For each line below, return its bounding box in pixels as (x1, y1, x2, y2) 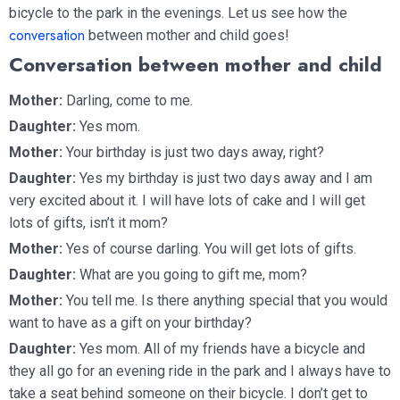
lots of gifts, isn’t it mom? (9, 213, 168, 231)
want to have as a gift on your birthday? (9, 313, 252, 331)
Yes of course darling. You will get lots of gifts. (66, 239, 356, 257)
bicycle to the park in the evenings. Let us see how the (9, 4, 347, 21)
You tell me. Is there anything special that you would (62, 291, 387, 309)
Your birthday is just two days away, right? (62, 143, 324, 161)
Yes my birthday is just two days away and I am (76, 169, 372, 187)
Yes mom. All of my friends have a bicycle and (76, 339, 365, 357)
